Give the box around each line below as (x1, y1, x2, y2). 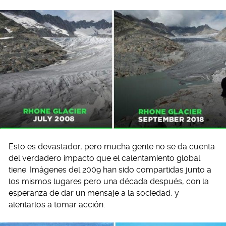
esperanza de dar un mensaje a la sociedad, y (9, 188, 179, 198)
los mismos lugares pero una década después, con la (9, 176, 209, 186)
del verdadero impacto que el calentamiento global (9, 153, 200, 163)
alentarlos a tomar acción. (9, 199, 105, 209)
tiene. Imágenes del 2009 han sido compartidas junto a (9, 164, 211, 175)
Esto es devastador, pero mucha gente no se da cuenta (9, 141, 215, 151)
